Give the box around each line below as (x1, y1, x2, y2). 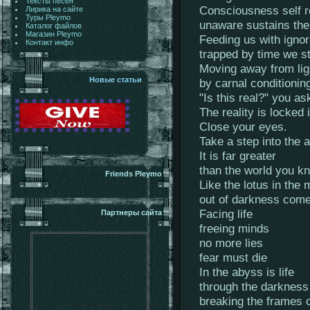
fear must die (199, 250, 267, 264)
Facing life (199, 207, 253, 221)
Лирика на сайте (25, 5, 83, 13)
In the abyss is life (199, 265, 294, 279)
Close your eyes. (199, 120, 287, 134)
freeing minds (199, 221, 269, 235)
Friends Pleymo (105, 170, 162, 178)
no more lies (199, 236, 263, 250)
